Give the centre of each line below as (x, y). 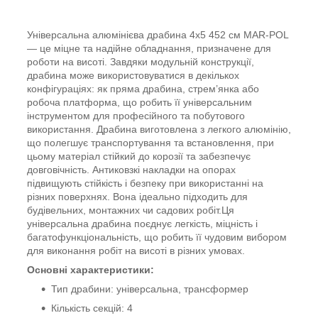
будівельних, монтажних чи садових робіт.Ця (131, 210)
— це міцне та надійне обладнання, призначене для (149, 49)
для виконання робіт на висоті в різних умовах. (136, 251)
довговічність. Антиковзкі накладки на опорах (131, 170)
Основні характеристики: (91, 270)
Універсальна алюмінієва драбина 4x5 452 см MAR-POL (158, 35)
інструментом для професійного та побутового (136, 116)
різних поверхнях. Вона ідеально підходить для (137, 197)
